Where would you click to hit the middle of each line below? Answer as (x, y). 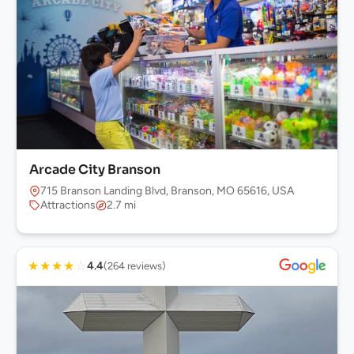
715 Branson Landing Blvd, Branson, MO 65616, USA (167, 191)
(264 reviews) (135, 266)
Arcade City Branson (95, 170)
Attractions (68, 205)
